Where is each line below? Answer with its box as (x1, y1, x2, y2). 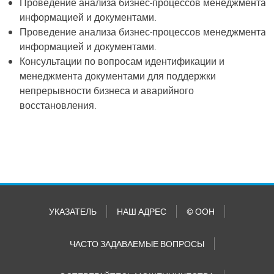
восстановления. (20, 98, 97, 112)
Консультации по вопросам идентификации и (20, 54, 224, 68)
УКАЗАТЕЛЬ (49, 206, 97, 217)
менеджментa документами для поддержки (20, 68, 216, 83)
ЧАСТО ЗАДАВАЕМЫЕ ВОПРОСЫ (69, 238, 204, 250)
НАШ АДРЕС (117, 206, 166, 217)
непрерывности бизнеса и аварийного (20, 83, 194, 97)
